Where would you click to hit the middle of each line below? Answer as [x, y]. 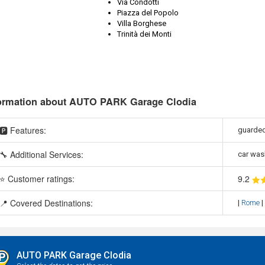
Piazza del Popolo [148, 12]
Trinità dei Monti [144, 34]
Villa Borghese [141, 23]
